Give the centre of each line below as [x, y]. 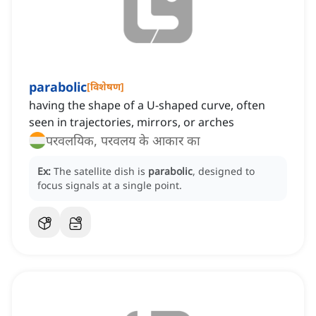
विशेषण [105, 87]
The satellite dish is [101, 171]
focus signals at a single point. [110, 186]
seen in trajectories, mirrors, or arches [132, 122]
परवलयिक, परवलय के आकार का [123, 141]
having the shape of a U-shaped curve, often [147, 105]
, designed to [224, 171]
